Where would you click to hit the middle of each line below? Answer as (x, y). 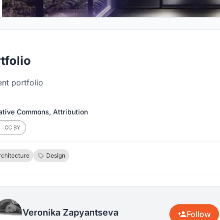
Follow (199, 214)
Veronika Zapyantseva (70, 212)
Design (56, 155)
